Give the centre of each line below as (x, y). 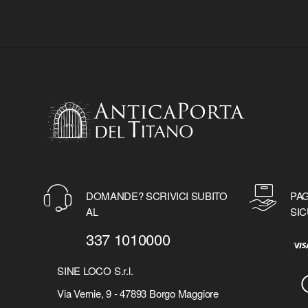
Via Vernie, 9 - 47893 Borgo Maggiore (138, 293)
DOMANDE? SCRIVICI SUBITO (157, 196)
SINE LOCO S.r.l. (95, 270)
